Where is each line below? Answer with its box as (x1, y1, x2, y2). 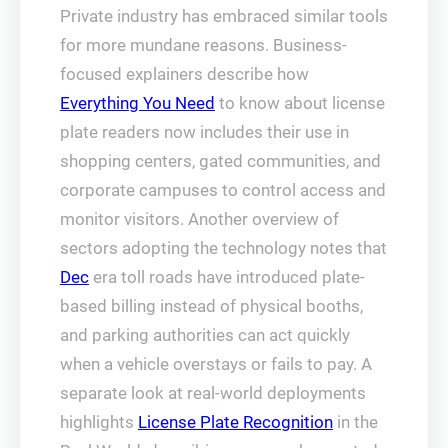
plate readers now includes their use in (60, 122, 349, 142)
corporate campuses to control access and (60, 180, 386, 200)
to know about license (215, 93, 385, 113)
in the (333, 412, 378, 432)
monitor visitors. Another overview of (60, 209, 339, 229)
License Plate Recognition (138, 412, 333, 432)
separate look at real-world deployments (60, 383, 366, 403)
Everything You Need (60, 93, 215, 113)
